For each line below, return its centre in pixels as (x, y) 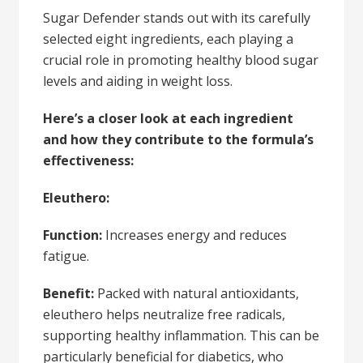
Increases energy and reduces (195, 235)
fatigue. (66, 256)
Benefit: (69, 293)
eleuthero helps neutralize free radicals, (164, 314)
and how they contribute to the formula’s (179, 139)
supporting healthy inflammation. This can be (181, 335)
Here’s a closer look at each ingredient (169, 118)
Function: (73, 235)
